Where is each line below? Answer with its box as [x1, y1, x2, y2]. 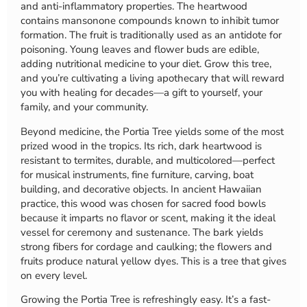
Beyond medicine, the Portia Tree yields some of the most [21, 124, 284, 138]
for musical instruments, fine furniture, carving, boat [21, 167, 254, 182]
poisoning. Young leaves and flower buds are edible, [21, 42, 259, 57]
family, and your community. [21, 100, 148, 114]
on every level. [21, 268, 87, 282]
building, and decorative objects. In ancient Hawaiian [21, 182, 262, 196]
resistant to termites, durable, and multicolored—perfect [21, 153, 275, 167]
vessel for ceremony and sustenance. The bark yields [21, 225, 263, 239]
